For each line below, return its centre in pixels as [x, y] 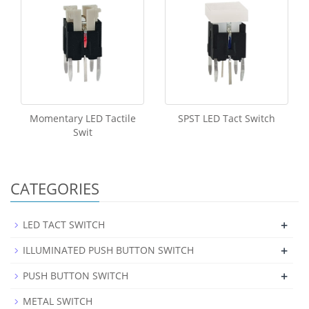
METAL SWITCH [58, 301]
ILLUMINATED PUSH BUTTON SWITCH [108, 250]
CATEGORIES [55, 188]
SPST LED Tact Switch [227, 118]
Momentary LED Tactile [82, 118]
